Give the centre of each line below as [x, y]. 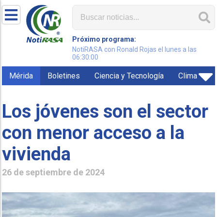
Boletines [64, 76]
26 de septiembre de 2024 [54, 172]
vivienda [37, 154]
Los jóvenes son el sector [105, 111]
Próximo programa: [104, 39]
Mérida [21, 76]
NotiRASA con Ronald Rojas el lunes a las [135, 49]
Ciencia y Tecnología [129, 76]
